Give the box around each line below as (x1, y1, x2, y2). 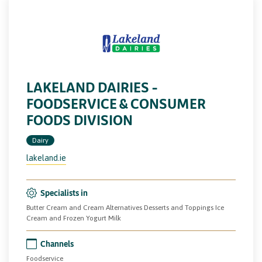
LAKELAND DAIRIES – (26, 78, 157, 95)
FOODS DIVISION (26, 111, 133, 128)
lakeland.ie (26, 153, 66, 163)
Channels (40, 238, 74, 249)
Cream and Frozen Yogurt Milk (26, 213, 121, 222)
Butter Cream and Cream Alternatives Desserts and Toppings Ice (26, 203, 224, 212)
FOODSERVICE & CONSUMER (26, 95, 206, 112)
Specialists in (40, 187, 88, 198)
